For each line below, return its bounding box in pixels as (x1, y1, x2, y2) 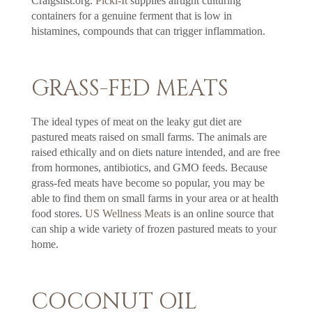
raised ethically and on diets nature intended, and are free (31, 146, 280, 158)
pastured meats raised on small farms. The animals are (31, 130, 267, 143)
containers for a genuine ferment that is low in (31, 9, 232, 22)
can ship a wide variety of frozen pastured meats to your (31, 222, 276, 235)
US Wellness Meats (84, 207, 171, 219)
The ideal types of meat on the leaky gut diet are (31, 115, 242, 127)
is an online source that (170, 207, 274, 219)
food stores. (31, 207, 85, 219)
